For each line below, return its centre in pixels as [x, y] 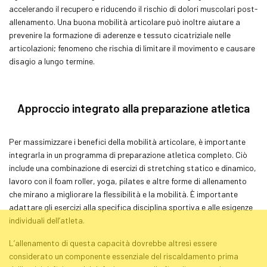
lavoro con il [32, 181]
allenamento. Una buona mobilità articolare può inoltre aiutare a [125, 21]
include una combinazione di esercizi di [78, 167]
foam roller [74, 181]
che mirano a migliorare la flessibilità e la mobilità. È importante [123, 194]
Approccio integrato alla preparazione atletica [133, 108]
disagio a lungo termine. [52, 61]
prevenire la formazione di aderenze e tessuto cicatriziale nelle [120, 35]
